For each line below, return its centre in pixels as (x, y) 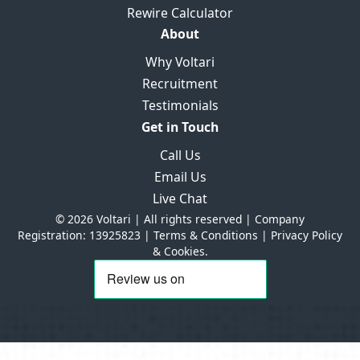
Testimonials (180, 106)
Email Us (180, 176)
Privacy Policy (307, 235)
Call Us (180, 155)
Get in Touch (180, 127)
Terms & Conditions (206, 235)
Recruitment (180, 84)
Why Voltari (180, 62)
